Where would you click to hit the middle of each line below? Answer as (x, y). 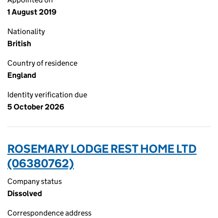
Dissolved (25, 193)
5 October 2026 (36, 107)
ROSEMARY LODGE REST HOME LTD (102, 149)
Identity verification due (47, 95)
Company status (35, 181)
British (19, 44)
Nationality (26, 31)
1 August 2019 (32, 12)
